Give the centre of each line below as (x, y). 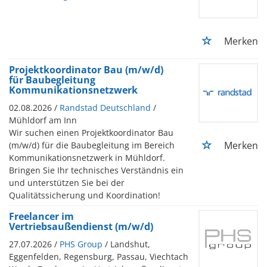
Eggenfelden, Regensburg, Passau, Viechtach (99, 256)
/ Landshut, (128, 244)
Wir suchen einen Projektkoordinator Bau (91, 132)
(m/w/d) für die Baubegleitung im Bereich (92, 145)
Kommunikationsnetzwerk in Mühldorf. (87, 157)
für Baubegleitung (52, 80)
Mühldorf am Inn (43, 120)
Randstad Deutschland (105, 107)
